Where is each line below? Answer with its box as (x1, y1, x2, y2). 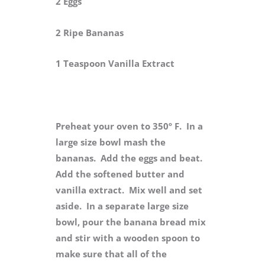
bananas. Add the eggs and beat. (56, 151, 205, 164)
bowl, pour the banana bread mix (56, 215, 206, 228)
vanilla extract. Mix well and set (56, 183, 202, 196)
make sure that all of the (56, 247, 167, 260)
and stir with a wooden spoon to (56, 231, 200, 244)
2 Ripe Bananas (56, 26, 124, 38)
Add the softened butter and (56, 167, 185, 180)
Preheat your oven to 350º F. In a (56, 119, 203, 132)
